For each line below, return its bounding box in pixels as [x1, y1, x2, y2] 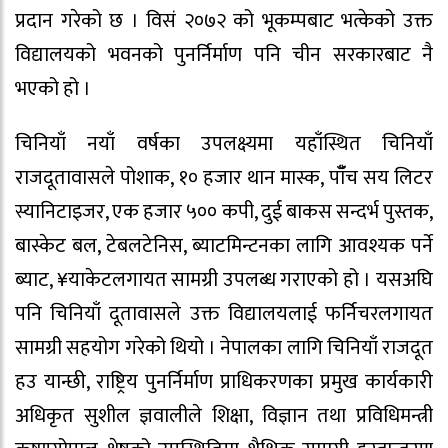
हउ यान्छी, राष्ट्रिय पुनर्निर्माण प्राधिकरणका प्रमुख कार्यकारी [15, 365, 433, 400]
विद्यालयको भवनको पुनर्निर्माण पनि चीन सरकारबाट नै [15, 38, 433, 73]
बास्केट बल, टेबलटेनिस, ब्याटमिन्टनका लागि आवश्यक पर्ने [15, 229, 433, 264]
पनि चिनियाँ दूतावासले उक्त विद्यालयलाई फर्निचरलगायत [15, 297, 433, 332]
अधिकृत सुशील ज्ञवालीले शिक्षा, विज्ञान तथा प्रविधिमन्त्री [15, 399, 433, 434]
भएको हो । [15, 72, 91, 107]
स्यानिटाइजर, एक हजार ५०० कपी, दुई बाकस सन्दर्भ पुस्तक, [15, 195, 433, 230]
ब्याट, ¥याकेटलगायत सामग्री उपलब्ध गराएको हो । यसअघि [15, 263, 433, 298]
